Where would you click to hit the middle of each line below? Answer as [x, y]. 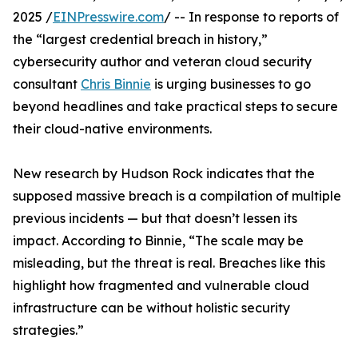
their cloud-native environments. [112, 129]
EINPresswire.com [108, 17]
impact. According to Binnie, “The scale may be [158, 241]
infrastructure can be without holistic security [151, 308]
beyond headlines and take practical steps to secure [175, 106]
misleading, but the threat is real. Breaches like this [169, 263]
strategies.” [48, 330]
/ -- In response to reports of [251, 17]
